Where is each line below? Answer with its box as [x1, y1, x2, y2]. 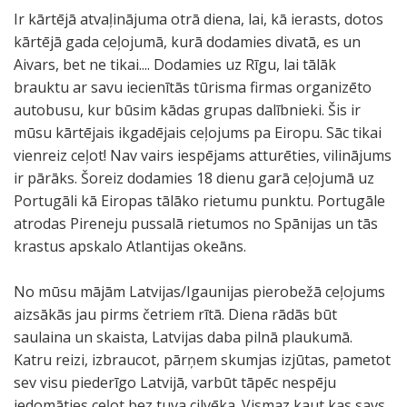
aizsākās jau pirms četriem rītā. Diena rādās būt [14, 304, 337, 324]
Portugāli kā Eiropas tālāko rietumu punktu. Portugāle [14, 191, 385, 211]
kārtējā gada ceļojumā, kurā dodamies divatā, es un [14, 32, 361, 52]
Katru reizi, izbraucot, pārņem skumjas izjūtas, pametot [14, 350, 391, 370]
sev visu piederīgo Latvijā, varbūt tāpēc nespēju [14, 372, 336, 392]
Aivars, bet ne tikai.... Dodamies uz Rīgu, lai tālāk [14, 55, 336, 74]
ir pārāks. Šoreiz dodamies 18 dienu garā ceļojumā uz [14, 168, 374, 188]
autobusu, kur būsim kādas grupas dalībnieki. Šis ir [14, 100, 361, 120]
